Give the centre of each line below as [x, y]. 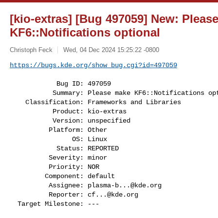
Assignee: [68, 185]
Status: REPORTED [33, 148]
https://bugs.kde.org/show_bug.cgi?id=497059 [93, 65]
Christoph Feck [31, 50]
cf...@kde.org [113, 194]
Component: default [27, 176]
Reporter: [68, 194]
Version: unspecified [31, 120]
